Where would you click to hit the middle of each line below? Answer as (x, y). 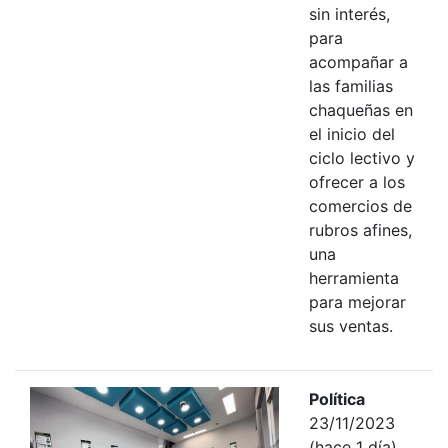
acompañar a (358, 61)
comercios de (360, 205)
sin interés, (349, 13)
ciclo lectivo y (361, 157)
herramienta (353, 277)
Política (336, 398)
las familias (350, 85)
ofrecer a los (356, 181)
